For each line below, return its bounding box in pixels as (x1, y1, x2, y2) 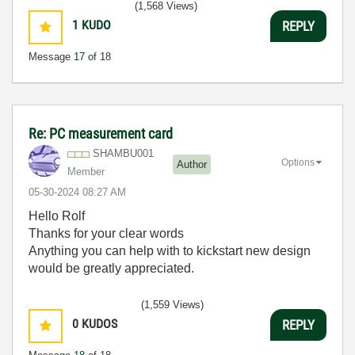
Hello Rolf (29, 209, 85, 223)
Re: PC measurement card (29, 125, 173, 143)
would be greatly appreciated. (29, 261, 197, 276)
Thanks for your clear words (29, 227, 184, 241)
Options (281, 156, 315, 168)
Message (29, 51, 74, 63)
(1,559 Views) (141, 299, 204, 311)
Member (67, 166, 105, 178)
